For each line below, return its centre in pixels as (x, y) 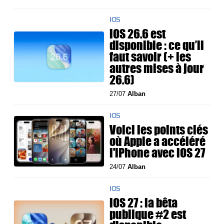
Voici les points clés (159, 130)
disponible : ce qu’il (157, 45)
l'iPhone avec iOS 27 (157, 153)
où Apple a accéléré (158, 141)
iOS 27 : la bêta (144, 203)
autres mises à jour (157, 68)
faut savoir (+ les (150, 57)
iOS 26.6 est (138, 34)
